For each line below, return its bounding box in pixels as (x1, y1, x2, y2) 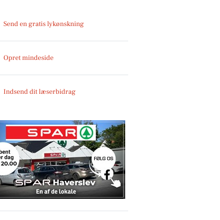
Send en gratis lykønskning (3, 19, 84, 28)
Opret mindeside (3, 53, 54, 62)
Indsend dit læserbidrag (3, 87, 76, 96)
